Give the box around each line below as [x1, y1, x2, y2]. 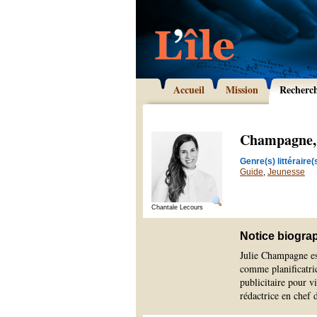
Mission [226, 82, 258, 97]
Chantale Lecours [151, 204, 203, 211]
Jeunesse [267, 167, 305, 177]
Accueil [173, 82, 204, 97]
